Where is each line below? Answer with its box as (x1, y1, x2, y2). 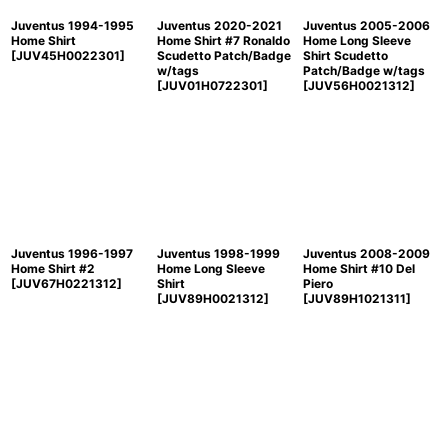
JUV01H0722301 (161, 78, 263, 94)
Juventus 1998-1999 (156, 246, 280, 262)
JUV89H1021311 (307, 291, 406, 307)
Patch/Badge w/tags (302, 63, 425, 79)
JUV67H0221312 (16, 276, 117, 292)
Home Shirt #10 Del (302, 261, 415, 277)
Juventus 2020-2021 (156, 18, 282, 34)
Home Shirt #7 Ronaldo (156, 33, 290, 49)
